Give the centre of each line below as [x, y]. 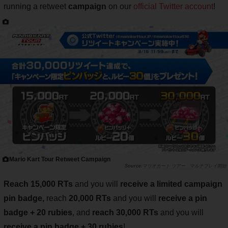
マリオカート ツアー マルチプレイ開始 [184, 166]
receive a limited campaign [171, 184]
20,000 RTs [90, 198]
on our [120, 6]
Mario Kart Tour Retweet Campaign [60, 160]
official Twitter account [173, 6]
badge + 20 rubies [38, 213]
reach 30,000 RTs [124, 213]
